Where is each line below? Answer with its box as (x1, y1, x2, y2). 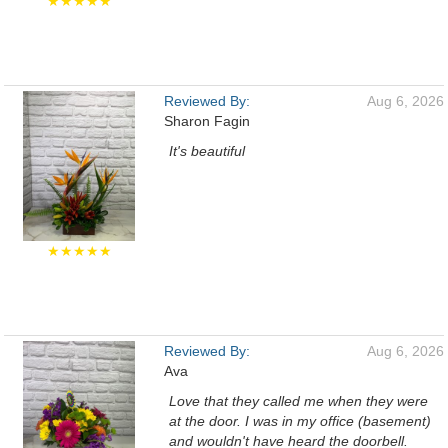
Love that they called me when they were (169, 393, 428, 409)
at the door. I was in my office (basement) (169, 413, 431, 429)
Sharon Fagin (164, 113, 250, 129)
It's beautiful (169, 143, 245, 159)
